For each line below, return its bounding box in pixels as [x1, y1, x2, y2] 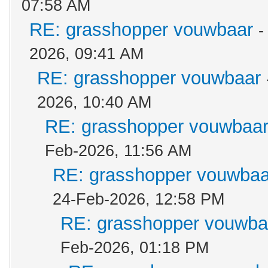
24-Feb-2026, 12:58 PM [53, 190, 224, 208]
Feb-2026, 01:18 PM [60, 239, 209, 257]
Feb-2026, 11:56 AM [45, 142, 191, 160]
